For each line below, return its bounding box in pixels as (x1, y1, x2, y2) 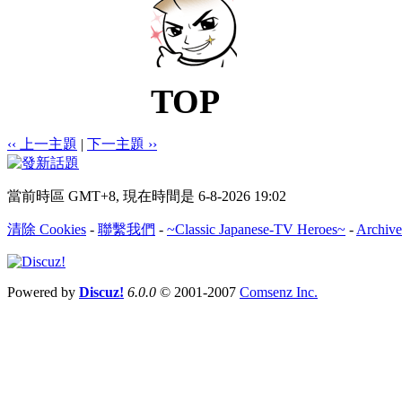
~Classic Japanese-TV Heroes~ (167, 221, 345, 237)
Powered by (7, 284, 79, 300)
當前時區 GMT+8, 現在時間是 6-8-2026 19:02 (7, 188, 286, 204)
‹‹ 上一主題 (7, 135, 77, 152)
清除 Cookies (7, 221, 86, 237)
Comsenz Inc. (240, 284, 318, 300)
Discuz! (79, 284, 124, 300)
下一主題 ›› (87, 135, 157, 152)
